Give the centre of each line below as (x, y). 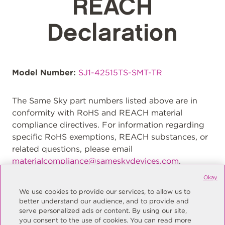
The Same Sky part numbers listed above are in (105, 101)
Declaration (113, 34)
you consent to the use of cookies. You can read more (105, 220)
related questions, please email (72, 149)
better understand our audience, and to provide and (104, 201)
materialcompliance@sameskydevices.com (95, 161)
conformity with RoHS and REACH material (97, 113)
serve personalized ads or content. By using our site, (103, 211)
